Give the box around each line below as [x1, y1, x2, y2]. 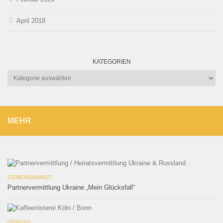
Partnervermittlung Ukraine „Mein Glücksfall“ [7, 184, 135, 192]
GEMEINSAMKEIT [7, 174, 52, 181]
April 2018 [16, 17, 45, 25]
